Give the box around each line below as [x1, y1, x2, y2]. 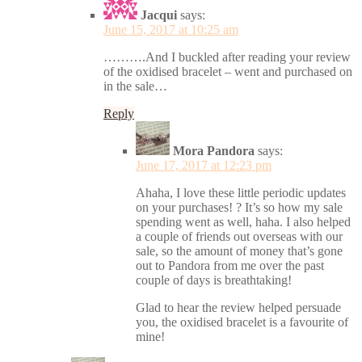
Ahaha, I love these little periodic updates [136, 185, 346, 200]
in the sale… [103, 78, 167, 93]
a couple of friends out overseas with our [136, 229, 343, 243]
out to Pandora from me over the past [136, 258, 324, 272]
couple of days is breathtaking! [136, 272, 292, 287]
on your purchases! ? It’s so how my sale [136, 200, 343, 214]
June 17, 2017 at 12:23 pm [136, 158, 271, 172]
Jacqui [141, 7, 177, 22]
